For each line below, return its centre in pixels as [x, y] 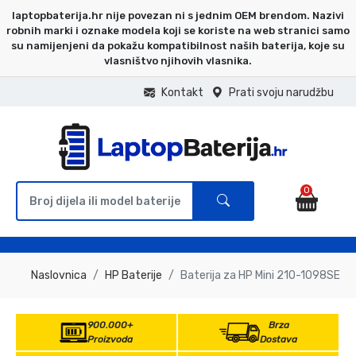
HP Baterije [133, 275]
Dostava [279, 339]
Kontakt [182, 93]
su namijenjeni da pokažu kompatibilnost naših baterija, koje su [178, 46]
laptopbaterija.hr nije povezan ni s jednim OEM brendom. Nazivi [178, 15]
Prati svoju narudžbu [281, 93]
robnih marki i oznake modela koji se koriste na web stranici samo [178, 31]
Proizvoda [110, 339]
